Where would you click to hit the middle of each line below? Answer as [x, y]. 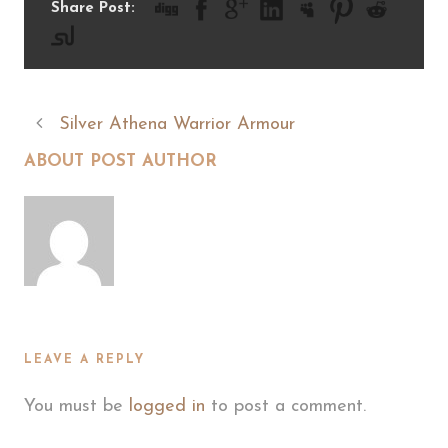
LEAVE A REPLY [84, 359]
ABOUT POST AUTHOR [120, 161]
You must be [76, 406]
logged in [167, 406]
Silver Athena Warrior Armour [177, 124]
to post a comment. [285, 406]
